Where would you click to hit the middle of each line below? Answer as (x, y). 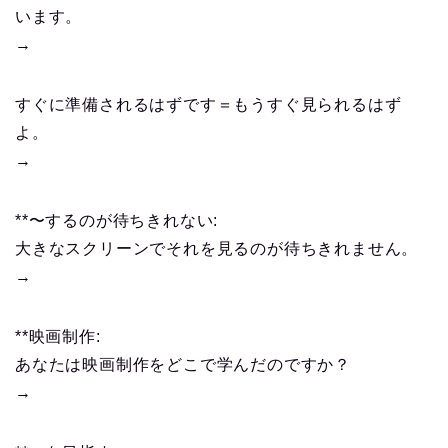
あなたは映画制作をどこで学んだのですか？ (183, 365)
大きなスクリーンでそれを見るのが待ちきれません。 (217, 249)
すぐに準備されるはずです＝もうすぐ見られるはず (208, 105)
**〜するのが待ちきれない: (117, 221)
